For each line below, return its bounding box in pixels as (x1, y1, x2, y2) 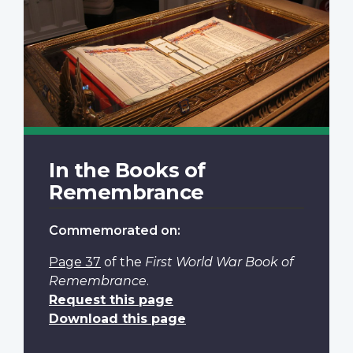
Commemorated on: (49, 223, 180, 239)
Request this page (49, 292, 173, 308)
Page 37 (49, 255, 101, 270)
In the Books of (49, 158, 206, 183)
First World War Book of (145, 255, 293, 270)
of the (101, 255, 145, 270)
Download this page (49, 311, 186, 327)
